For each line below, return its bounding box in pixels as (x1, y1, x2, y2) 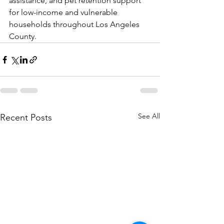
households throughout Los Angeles (9, 19, 141, 29)
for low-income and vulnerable (9, 7, 119, 17)
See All (138, 111, 160, 120)
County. (9, 31, 36, 41)
